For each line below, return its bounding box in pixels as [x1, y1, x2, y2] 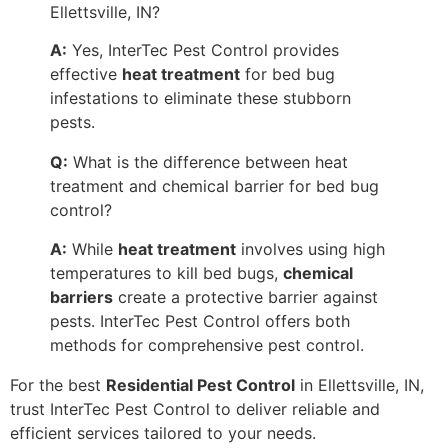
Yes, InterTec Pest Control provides [67, 40, 339, 61]
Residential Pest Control [106, 374, 295, 395]
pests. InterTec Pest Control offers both [50, 310, 350, 331]
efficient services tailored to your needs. [10, 422, 316, 443]
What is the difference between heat [68, 152, 348, 173]
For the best [10, 374, 106, 395]
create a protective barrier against [113, 286, 378, 307]
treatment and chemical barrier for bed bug [50, 176, 379, 197]
